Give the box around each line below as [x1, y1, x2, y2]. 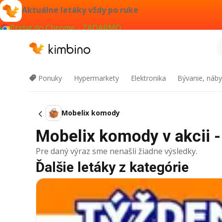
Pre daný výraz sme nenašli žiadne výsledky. [36, 146, 197, 157]
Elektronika [130, 73, 166, 83]
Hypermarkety [73, 73, 119, 83]
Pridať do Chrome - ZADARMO [10, 22, 121, 33]
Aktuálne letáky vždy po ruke [22, 4, 138, 16]
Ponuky [38, 73, 62, 83]
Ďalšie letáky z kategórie [36, 159, 189, 175]
